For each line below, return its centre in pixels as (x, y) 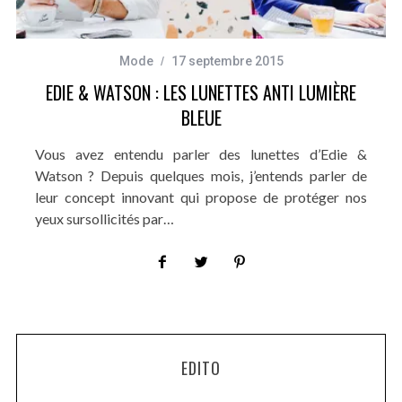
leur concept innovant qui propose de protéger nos (201, 197)
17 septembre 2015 (227, 61)
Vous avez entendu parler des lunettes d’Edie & (201, 153)
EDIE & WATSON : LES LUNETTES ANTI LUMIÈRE (201, 92)
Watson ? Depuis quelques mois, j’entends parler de (201, 175)
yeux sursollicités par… (104, 218)
